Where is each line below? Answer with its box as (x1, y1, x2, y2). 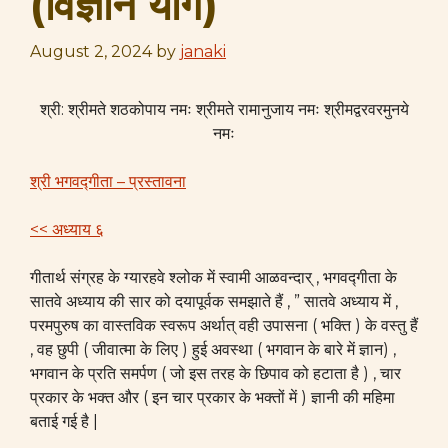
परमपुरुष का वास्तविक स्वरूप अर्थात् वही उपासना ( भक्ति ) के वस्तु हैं (30, 316, 418, 335)
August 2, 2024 (30, 42, 152, 61)
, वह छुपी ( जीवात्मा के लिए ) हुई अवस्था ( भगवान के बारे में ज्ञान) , (30, 340, 396, 359)
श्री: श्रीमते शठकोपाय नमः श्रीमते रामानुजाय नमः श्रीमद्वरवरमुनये (39, 100, 409, 119)
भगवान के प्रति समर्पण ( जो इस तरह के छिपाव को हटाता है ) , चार (30, 364, 401, 383)
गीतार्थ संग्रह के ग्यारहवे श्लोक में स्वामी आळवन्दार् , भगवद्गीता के (30, 268, 397, 287)
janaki (180, 42, 226, 61)
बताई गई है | (30, 412, 98, 431)
